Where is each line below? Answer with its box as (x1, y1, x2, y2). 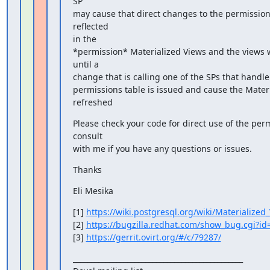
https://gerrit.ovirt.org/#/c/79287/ (86, 231, 221, 243)
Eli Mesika (72, 184, 113, 196)
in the (72, 33, 96, 45)
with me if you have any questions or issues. (72, 142, 252, 154)
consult (72, 130, 102, 142)
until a (72, 58, 99, 70)
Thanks (72, 163, 102, 175)
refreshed (72, 96, 113, 108)
